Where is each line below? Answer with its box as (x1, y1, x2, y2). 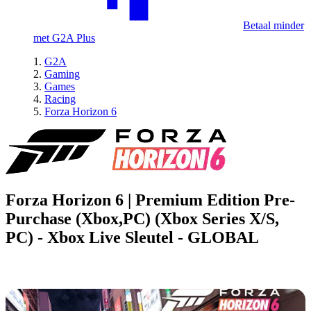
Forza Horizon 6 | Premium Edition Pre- (6, 190, 295, 209)
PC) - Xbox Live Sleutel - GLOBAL (6, 228, 259, 246)
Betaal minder (243, 19, 304, 31)
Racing (44, 93, 76, 105)
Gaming (44, 68, 80, 80)
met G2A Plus (33, 32, 95, 44)
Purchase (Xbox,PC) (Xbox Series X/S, (6, 209, 279, 228)
